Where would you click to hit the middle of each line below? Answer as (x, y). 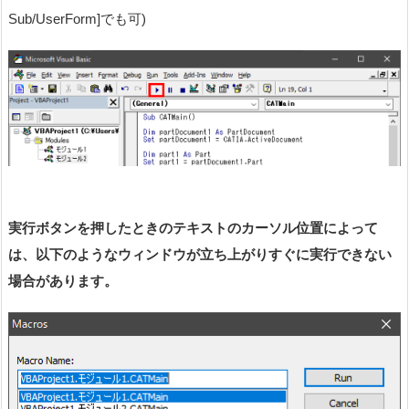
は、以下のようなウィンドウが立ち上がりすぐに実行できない (200, 255)
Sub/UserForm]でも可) (77, 19)
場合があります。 (63, 281)
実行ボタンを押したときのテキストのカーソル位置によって (193, 228)
